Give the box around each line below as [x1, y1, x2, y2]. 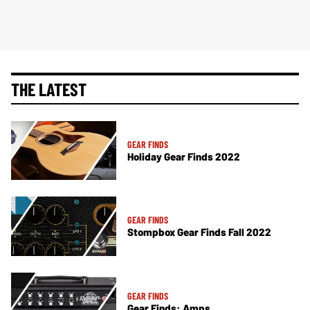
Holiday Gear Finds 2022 [127, 149, 240, 163]
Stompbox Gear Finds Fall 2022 [127, 226, 271, 239]
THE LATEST [11, 77, 86, 100]
